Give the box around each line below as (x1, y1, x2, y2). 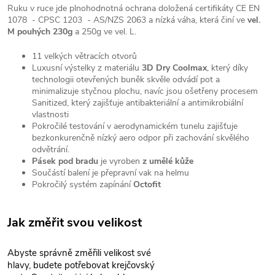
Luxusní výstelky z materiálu (32, 62, 142, 74)
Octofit (133, 179, 161, 190)
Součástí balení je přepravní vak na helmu (32, 167, 189, 179)
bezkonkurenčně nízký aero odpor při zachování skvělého (32, 132, 249, 144)
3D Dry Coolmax (142, 62, 207, 74)
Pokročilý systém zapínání (32, 179, 133, 190)
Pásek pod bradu (32, 155, 98, 167)
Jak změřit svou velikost (7, 214, 142, 231)
